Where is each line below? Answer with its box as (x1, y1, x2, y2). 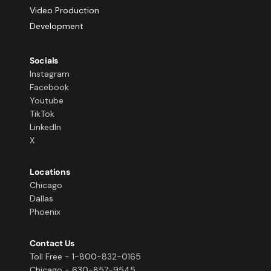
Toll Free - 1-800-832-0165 (30, 251, 141, 262)
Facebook (30, 82, 69, 93)
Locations (30, 166, 70, 177)
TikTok (30, 108, 54, 119)
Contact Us (30, 238, 75, 249)
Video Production (30, 5, 99, 16)
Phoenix (30, 206, 60, 217)
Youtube (30, 95, 64, 106)
